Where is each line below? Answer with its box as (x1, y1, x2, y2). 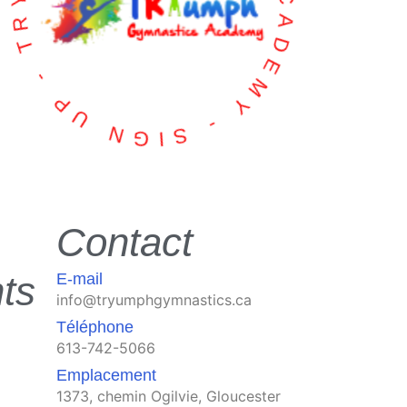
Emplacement (56, 365, 156, 384)
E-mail (56, 269, 103, 288)
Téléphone (56, 317, 134, 336)
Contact (56, 219, 193, 264)
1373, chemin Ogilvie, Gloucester (56, 386, 281, 405)
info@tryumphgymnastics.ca (56, 290, 252, 309)
